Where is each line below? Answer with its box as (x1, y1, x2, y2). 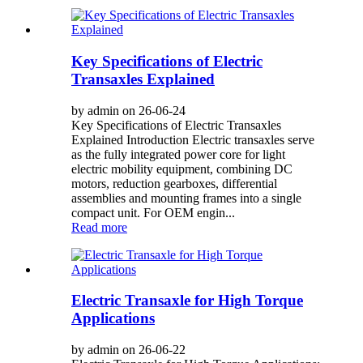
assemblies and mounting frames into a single (71, 190, 301, 205)
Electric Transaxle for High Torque (71, 292, 303, 310)
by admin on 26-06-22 (71, 343, 186, 357)
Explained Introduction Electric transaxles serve (71, 132, 314, 147)
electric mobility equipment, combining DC (71, 161, 293, 176)
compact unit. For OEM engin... (71, 205, 235, 220)
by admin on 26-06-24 (71, 103, 186, 117)
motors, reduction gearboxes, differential (71, 176, 277, 190)
